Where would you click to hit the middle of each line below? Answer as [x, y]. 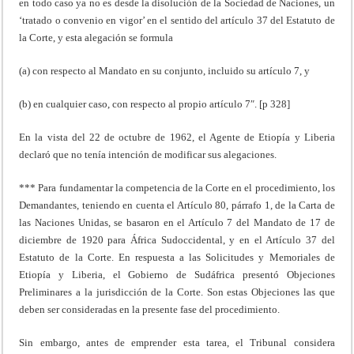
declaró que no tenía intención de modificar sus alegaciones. [148, 154]
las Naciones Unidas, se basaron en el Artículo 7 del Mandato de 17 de [177, 222]
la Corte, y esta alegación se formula [96, 37]
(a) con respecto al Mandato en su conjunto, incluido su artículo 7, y [165, 70]
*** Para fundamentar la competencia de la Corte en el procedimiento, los [177, 187]
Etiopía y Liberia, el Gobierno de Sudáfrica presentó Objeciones [177, 274]
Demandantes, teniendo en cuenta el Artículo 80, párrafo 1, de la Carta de [177, 205]
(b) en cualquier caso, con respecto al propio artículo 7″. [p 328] [155, 104]
